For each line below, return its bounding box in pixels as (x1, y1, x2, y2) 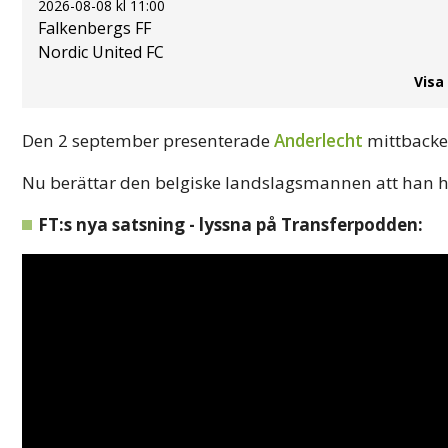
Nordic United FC (38, 40, 164, 63)
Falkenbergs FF (38, 16, 151, 39)
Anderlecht (274, 128, 363, 152)
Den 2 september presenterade (22, 128, 274, 152)
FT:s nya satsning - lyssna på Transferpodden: (38, 212, 423, 236)
